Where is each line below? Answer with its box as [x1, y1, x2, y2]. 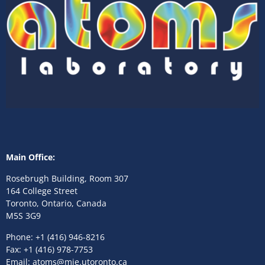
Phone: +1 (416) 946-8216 [6, 231, 105, 243]
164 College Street [6, 185, 77, 197]
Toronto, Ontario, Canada [6, 198, 106, 209]
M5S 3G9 [6, 210, 41, 222]
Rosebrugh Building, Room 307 [6, 173, 128, 185]
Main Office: [6, 151, 55, 163]
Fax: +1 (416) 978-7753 [6, 244, 93, 256]
